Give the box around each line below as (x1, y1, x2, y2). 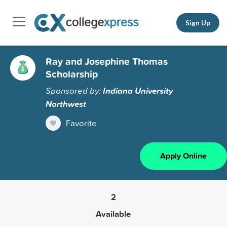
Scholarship (46, 66, 98, 81)
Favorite (66, 117, 97, 129)
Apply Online (160, 149, 207, 162)
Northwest (46, 97, 86, 110)
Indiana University (103, 84, 173, 97)
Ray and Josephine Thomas (46, 54, 168, 68)
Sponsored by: (46, 84, 103, 96)
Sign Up (185, 18, 210, 27)
